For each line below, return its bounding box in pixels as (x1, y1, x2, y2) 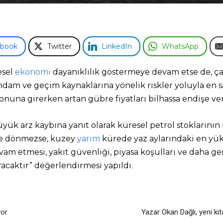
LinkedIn (102, 42, 132, 51)
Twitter (47, 42, 72, 51)
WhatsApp (162, 42, 199, 51)
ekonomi (15, 67, 51, 77)
